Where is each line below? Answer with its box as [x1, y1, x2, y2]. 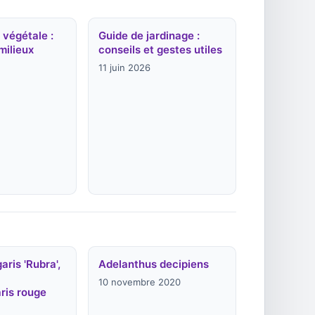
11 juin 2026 [98, 62, 150, 73]
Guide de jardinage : [98, 29, 200, 42]
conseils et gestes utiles [98, 43, 222, 56]
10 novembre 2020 [98, 276, 181, 288]
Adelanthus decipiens [98, 257, 209, 271]
